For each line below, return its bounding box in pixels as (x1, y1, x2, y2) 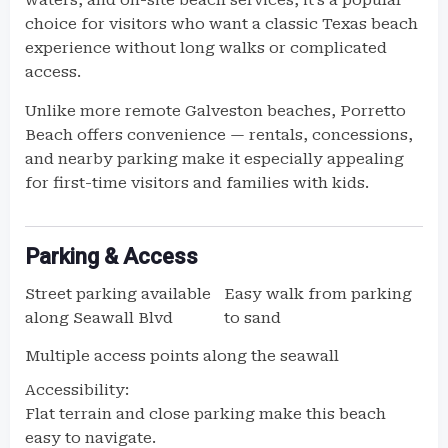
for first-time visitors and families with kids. (25, 174, 369, 192)
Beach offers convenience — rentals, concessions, (25, 126, 413, 144)
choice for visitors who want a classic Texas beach (25, 15, 418, 33)
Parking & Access (25, 244, 198, 269)
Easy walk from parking (224, 285, 412, 303)
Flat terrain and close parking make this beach (25, 405, 386, 423)
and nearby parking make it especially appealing (25, 150, 404, 168)
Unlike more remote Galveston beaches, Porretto (25, 102, 406, 120)
